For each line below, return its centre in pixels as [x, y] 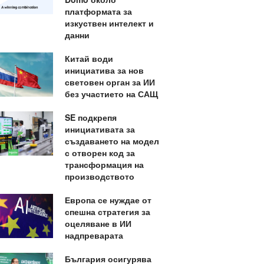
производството [99, 176]
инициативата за [100, 129]
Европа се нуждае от [108, 200]
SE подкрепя [90, 117]
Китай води [89, 58]
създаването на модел [112, 141]
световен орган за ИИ [110, 82]
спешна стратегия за [107, 212]
